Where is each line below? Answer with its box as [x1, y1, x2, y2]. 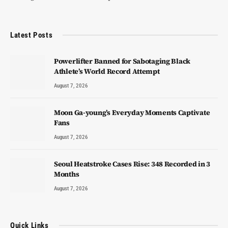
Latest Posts [10, 30, 53, 40]
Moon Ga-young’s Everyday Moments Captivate [54, 107, 210, 118]
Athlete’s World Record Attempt [54, 66, 160, 76]
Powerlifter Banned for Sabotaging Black [54, 55, 191, 66]
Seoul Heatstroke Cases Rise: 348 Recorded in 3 [54, 158, 211, 169]
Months [54, 168, 79, 179]
